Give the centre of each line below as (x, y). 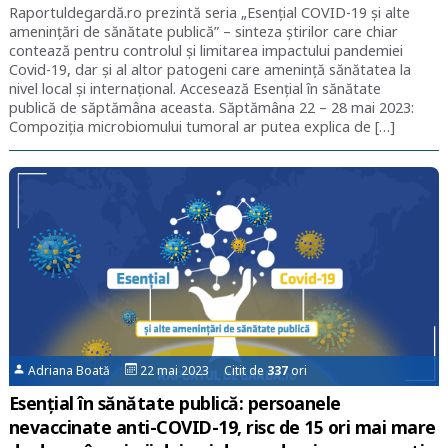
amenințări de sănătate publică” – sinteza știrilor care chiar (203, 31)
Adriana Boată (75, 371)
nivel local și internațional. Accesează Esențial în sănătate (194, 88)
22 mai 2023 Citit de (202, 371)
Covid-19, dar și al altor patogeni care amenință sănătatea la (209, 69)
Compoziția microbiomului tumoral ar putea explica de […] (201, 126)
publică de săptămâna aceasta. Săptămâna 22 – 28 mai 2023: (211, 107)
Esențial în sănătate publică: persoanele (174, 403)
